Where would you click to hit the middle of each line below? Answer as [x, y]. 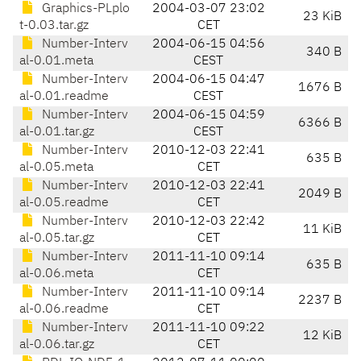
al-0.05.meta [56, 168]
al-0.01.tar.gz [57, 133]
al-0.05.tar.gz [57, 239]
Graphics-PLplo [84, 9]
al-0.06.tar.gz [57, 345]
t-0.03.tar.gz [54, 26]
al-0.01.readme [64, 97]
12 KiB [322, 336]
